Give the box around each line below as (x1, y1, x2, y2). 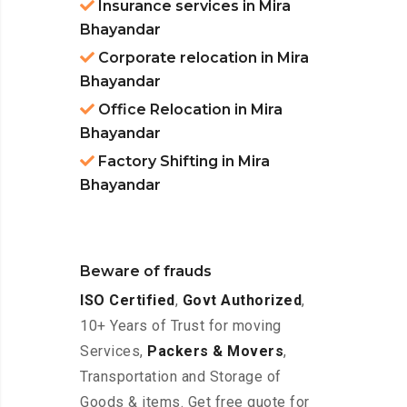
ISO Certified (80, 292, 175, 310)
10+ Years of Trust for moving (80, 317, 282, 335)
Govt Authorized (182, 292, 302, 310)
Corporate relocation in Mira (94, 49, 309, 67)
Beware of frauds (80, 263, 212, 281)
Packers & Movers (147, 342, 283, 361)
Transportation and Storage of (80, 368, 282, 386)
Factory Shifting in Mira (94, 153, 270, 171)
